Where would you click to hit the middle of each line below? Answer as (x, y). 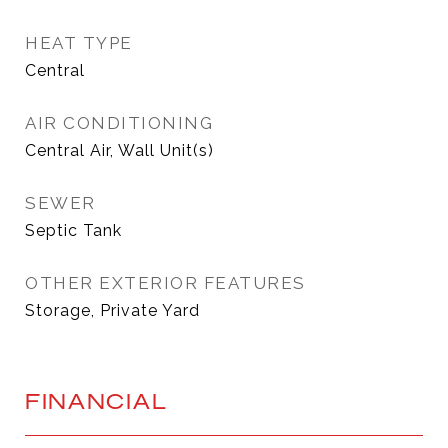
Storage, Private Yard (112, 310)
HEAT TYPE (79, 43)
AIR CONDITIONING (119, 123)
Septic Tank (73, 230)
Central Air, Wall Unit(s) (119, 150)
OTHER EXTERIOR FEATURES (165, 283)
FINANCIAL (96, 401)
